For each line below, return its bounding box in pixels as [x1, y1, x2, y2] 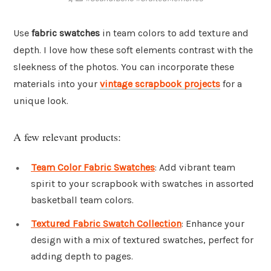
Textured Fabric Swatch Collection [31, 218, 181, 230]
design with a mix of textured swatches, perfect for [31, 234, 253, 246]
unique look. [13, 95, 68, 107]
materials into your [13, 78, 100, 90]
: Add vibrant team [155, 161, 235, 173]
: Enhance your [181, 218, 244, 230]
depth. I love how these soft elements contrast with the [13, 44, 253, 56]
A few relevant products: [13, 129, 121, 144]
